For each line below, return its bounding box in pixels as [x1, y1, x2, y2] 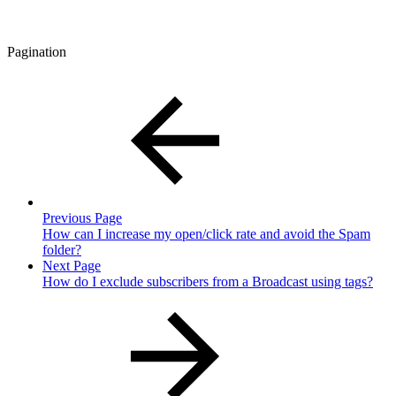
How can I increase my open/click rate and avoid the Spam [42, 226, 370, 242]
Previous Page [42, 210, 122, 226]
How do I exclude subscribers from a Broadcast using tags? [42, 274, 373, 290]
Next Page [42, 258, 101, 274]
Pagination [7, 44, 66, 60]
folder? [42, 242, 81, 258]
